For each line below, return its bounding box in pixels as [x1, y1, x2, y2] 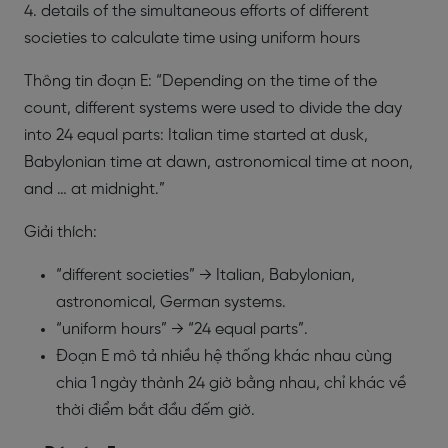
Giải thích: [24, 224, 97, 241]
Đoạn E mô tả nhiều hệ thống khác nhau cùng [56, 348, 392, 365]
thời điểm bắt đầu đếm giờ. [56, 402, 255, 419]
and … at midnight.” [24, 181, 165, 198]
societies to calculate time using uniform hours [24, 30, 360, 47]
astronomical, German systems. [56, 294, 286, 311]
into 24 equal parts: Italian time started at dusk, [24, 127, 368, 144]
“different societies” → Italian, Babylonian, [56, 267, 355, 284]
